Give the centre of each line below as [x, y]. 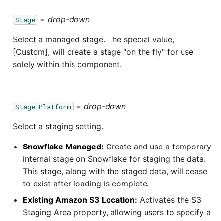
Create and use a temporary [157, 146]
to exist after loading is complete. [86, 183]
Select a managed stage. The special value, [93, 39]
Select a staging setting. [58, 126]
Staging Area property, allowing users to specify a [117, 212]
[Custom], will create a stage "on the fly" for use [103, 52]
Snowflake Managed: [63, 146]
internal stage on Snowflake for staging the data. [114, 159]
